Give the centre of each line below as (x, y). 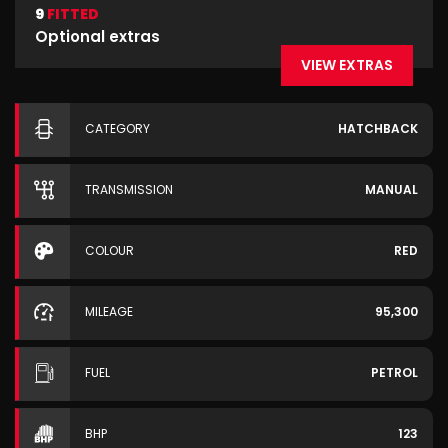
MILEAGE (109, 311)
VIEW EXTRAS (347, 65)
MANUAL (391, 189)
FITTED (71, 14)
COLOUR (109, 250)
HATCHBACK (378, 128)
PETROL (394, 372)
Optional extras (97, 36)
